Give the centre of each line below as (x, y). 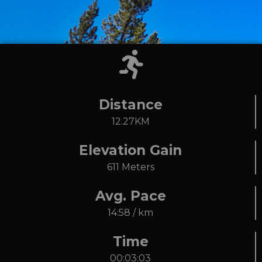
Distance (130, 104)
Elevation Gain (130, 150)
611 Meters (130, 167)
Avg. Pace (130, 196)
